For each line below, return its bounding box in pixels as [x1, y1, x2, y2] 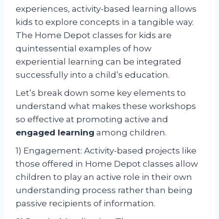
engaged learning [16, 127, 94, 137]
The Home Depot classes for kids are [16, 30, 172, 40]
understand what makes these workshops [16, 101, 196, 111]
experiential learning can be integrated [16, 56, 181, 66]
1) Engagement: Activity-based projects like [16, 145, 197, 155]
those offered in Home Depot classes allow [16, 158, 198, 169]
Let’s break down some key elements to [16, 88, 186, 98]
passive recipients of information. [16, 198, 155, 208]
